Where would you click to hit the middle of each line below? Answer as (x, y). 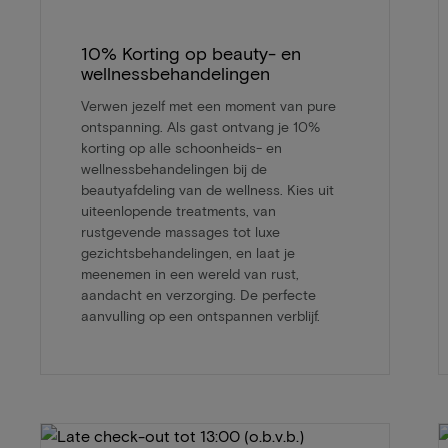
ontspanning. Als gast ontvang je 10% (200, 127)
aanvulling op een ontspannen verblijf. (200, 316)
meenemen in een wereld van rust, (190, 274)
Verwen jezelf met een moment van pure (208, 106)
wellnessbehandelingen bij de (174, 169)
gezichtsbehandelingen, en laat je (188, 253)
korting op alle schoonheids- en (181, 148)
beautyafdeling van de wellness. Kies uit (207, 190)
